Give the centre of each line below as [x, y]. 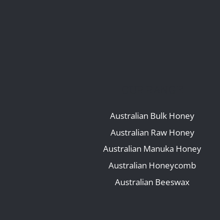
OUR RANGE [152, 90]
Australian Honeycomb [152, 165]
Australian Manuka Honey [152, 149]
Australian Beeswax [152, 182]
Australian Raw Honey [152, 132]
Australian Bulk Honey [152, 116]
